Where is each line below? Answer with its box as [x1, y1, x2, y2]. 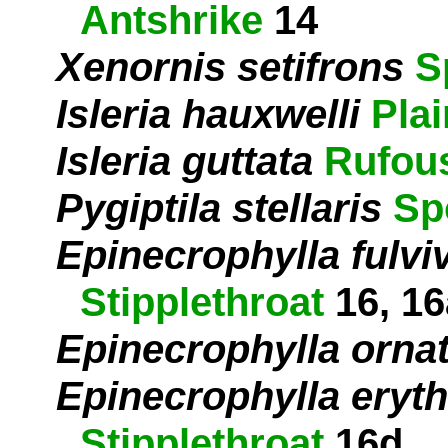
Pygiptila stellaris [56, 185, 382, 232]
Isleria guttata [56, 138, 313, 185]
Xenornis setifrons [56, 44, 404, 91]
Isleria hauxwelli [56, 91, 360, 138]
